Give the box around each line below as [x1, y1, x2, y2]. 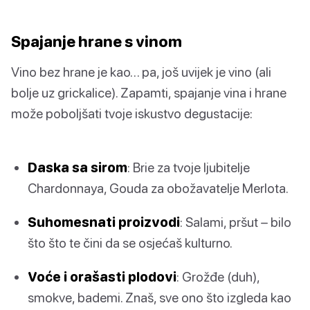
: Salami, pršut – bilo [180, 214, 291, 230]
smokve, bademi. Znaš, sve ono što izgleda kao [28, 289, 291, 306]
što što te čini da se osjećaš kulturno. [28, 235, 232, 251]
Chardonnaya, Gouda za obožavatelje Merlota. [28, 179, 289, 196]
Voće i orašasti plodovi [28, 268, 176, 285]
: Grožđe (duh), [176, 268, 259, 285]
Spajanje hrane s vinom [11, 31, 182, 51]
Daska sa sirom [28, 158, 127, 175]
